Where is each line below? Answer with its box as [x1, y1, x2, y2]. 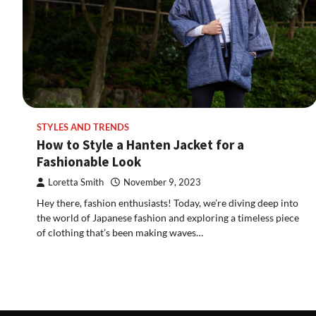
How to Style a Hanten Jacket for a [37, 135, 244, 153]
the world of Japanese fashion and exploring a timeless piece [37, 211, 299, 224]
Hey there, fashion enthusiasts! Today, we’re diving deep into [37, 196, 298, 209]
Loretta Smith [48, 176, 104, 188]
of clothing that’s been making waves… [37, 226, 203, 238]
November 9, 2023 [123, 176, 201, 188]
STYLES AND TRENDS [37, 121, 129, 133]
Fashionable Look [37, 152, 141, 170]
